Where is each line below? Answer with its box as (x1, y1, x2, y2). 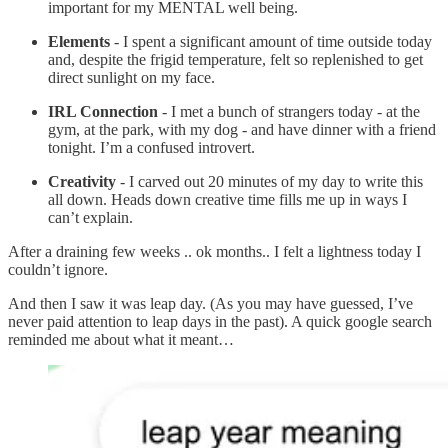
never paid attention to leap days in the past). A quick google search (8, 313, 432, 331)
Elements (48, 33, 110, 51)
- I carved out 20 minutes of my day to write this (116, 173, 423, 191)
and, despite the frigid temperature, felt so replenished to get (48, 51, 423, 69)
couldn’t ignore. (8, 261, 112, 279)
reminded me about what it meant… (8, 331, 234, 349)
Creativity (48, 173, 116, 191)
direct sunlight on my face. (48, 69, 219, 87)
